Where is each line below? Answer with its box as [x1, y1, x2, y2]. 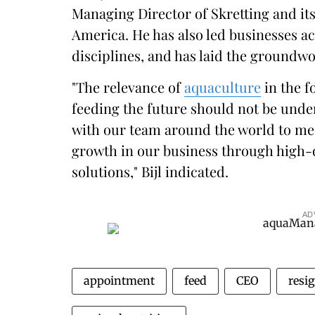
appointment [84, 274, 155, 288]
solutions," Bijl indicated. [72, 162, 229, 181]
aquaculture [184, 77, 261, 96]
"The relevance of [72, 77, 184, 96]
